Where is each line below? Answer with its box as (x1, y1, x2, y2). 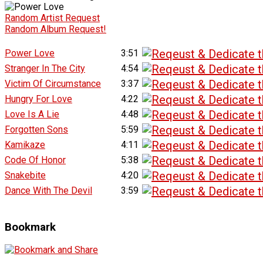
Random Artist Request (5, 12, 100, 23)
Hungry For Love (5, 93, 72, 104)
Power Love (5, 47, 55, 59)
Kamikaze (5, 139, 45, 150)
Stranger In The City (5, 62, 85, 74)
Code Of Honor (5, 154, 66, 166)
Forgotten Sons (5, 123, 68, 135)
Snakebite (5, 169, 46, 181)
